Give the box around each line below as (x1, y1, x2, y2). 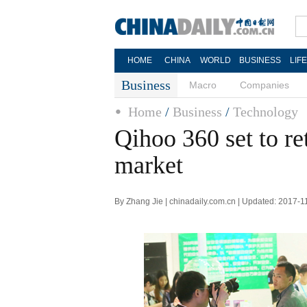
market (114, 151, 183, 179)
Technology (233, 104, 298, 119)
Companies (240, 79, 289, 90)
